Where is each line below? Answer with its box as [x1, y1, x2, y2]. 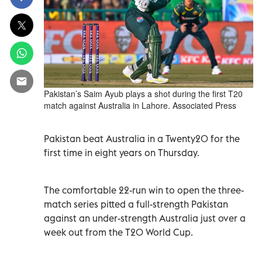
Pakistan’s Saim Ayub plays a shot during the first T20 [44, 87, 243, 99]
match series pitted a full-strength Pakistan [44, 198, 228, 210]
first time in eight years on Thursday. [44, 146, 199, 158]
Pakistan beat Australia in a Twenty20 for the [44, 132, 240, 144]
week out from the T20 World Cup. [44, 226, 193, 238]
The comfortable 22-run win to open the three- [44, 184, 244, 196]
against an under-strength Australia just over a [44, 212, 246, 224]
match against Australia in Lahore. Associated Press [44, 99, 236, 111]
